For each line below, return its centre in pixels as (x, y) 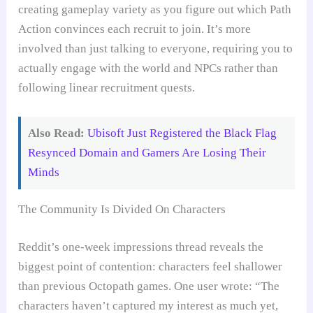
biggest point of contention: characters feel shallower (151, 266)
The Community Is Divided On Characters (122, 210)
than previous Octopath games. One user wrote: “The (149, 286)
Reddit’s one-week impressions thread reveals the (141, 247)
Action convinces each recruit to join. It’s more (135, 29)
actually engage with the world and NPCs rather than (148, 68)
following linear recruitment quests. (107, 88)
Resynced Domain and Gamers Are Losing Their (147, 153)
